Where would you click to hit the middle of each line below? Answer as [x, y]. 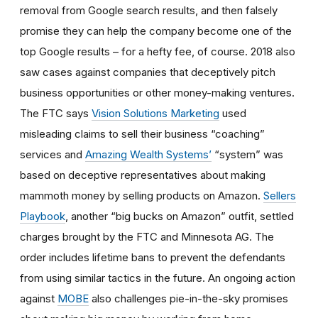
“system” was [247, 154]
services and [53, 154]
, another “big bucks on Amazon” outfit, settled [180, 216]
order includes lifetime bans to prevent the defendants [153, 257]
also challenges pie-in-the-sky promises [188, 298]
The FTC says [56, 113]
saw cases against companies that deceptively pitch [148, 72]
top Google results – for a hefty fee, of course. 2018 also [158, 51]
